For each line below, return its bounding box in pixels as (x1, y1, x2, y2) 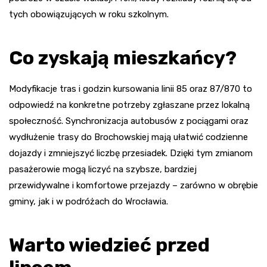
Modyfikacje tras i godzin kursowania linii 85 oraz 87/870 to (9, 83, 252, 95)
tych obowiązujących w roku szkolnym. (9, 9, 169, 20)
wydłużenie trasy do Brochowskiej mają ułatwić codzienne (9, 132, 248, 143)
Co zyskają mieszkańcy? (9, 46, 237, 70)
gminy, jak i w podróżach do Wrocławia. (9, 196, 168, 207)
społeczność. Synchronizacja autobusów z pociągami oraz (9, 116, 249, 127)
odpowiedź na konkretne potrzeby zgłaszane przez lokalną (9, 100, 250, 111)
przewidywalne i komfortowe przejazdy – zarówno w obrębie (9, 180, 258, 191)
